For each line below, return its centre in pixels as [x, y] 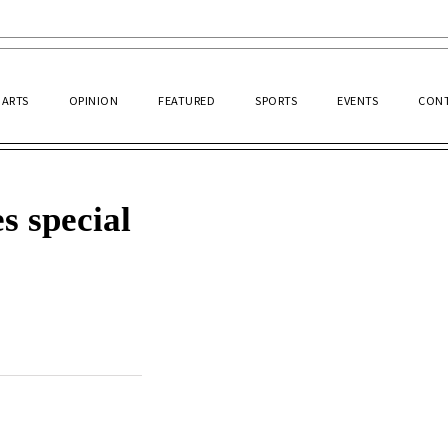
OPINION [93, 99]
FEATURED [186, 99]
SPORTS [276, 99]
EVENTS [357, 99]
